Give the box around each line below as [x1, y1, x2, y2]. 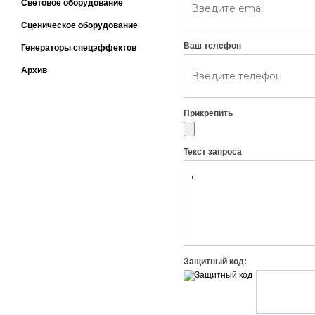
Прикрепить [184, 108, 233, 118]
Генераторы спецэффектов [21, 43, 136, 53]
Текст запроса [184, 147, 242, 157]
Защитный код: [184, 257, 247, 266]
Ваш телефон [184, 41, 241, 51]
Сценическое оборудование [21, 20, 138, 30]
